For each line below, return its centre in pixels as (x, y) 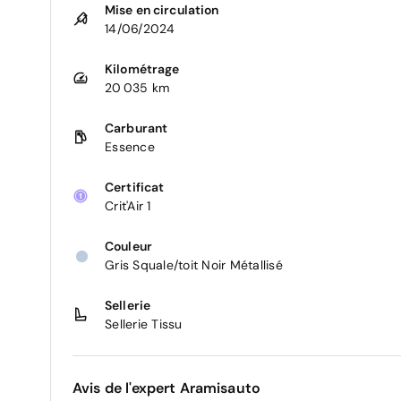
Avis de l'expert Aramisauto (167, 388)
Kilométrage (142, 69)
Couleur (128, 247)
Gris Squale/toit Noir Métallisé (194, 265)
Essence (130, 147)
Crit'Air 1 (128, 206)
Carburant (137, 128)
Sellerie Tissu (144, 324)
